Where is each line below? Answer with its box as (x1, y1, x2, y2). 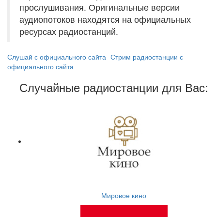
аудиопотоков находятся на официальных (19, 13, 191, 25)
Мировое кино (101, 190, 146, 200)
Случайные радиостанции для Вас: (19, 78, 209, 95)
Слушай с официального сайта (7, 52, 106, 62)
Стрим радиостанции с (110, 52, 183, 62)
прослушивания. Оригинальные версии (19, 1, 180, 13)
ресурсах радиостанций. (19, 25, 118, 37)
